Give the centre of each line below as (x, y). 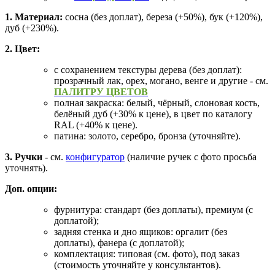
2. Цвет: (22, 48)
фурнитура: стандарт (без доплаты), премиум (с (153, 209)
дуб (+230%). (33, 28)
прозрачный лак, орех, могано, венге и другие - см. (161, 80)
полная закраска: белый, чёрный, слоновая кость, (157, 103)
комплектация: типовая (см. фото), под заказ (147, 254)
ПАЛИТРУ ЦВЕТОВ (101, 91)
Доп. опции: (31, 188)
